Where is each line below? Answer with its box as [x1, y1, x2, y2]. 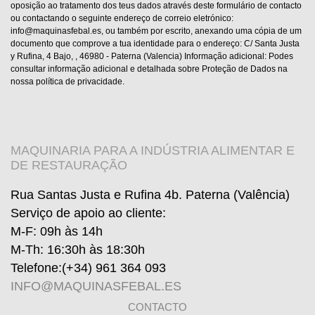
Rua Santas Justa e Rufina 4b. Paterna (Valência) [11, 188, 290, 202]
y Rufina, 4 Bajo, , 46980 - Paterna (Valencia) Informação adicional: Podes [11, 51, 293, 61]
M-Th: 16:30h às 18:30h [11, 243, 145, 257]
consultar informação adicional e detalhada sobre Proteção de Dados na [11, 63, 288, 74]
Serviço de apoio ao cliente [11, 206, 162, 221]
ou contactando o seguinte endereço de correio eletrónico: [11, 13, 233, 23]
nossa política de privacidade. [11, 76, 124, 86]
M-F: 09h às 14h [11, 224, 103, 239]
